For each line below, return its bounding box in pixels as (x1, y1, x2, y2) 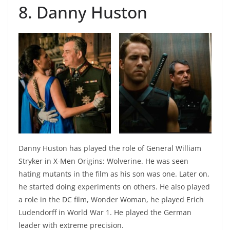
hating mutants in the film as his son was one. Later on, (18, 169, 209, 179)
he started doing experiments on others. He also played (18, 182, 210, 192)
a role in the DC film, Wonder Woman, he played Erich (18, 195, 204, 205)
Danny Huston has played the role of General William (18, 143, 201, 154)
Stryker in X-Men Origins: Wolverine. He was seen (18, 156, 188, 166)
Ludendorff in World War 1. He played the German (18, 207, 191, 218)
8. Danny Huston (18, 1, 147, 24)
